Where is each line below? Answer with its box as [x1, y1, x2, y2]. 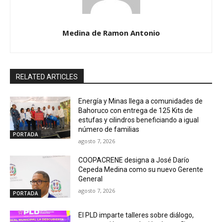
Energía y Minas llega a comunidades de [78, 97, 203, 105]
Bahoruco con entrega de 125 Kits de [78, 106, 193, 114]
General [78, 174, 103, 183]
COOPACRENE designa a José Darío [78, 156, 190, 164]
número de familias [78, 125, 140, 133]
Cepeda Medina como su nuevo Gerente [78, 165, 204, 173]
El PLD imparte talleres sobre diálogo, [78, 211, 194, 220]
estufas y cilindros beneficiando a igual [78, 115, 199, 124]
